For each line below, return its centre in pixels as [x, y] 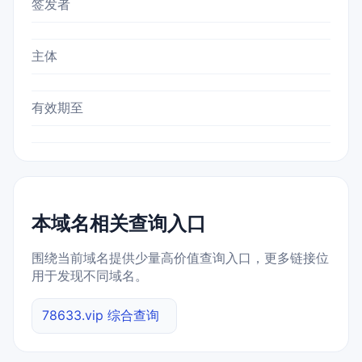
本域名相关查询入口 [119, 224]
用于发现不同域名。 [90, 276]
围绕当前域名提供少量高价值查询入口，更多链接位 [180, 258]
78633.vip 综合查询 [101, 316]
